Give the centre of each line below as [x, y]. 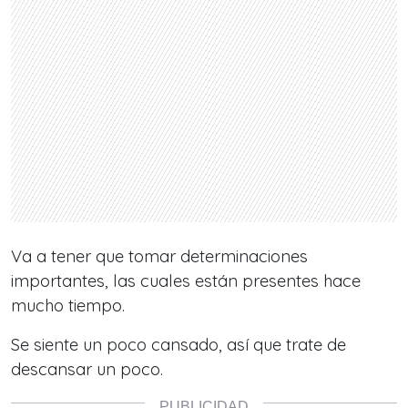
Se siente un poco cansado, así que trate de [178, 345]
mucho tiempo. [68, 306]
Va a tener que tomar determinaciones [159, 257]
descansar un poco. [87, 370]
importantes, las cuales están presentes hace [186, 281]
